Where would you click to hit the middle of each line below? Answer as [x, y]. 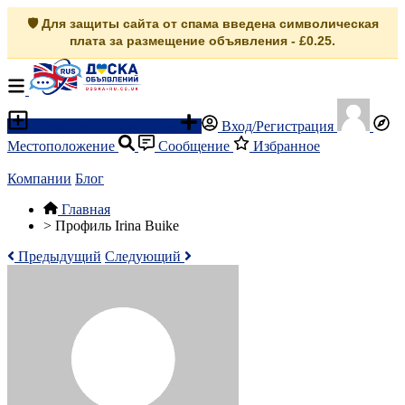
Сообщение [194, 146]
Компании [39, 179]
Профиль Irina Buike [117, 226]
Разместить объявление [104, 126]
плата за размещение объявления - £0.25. [202, 41]
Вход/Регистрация [278, 126]
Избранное [285, 146]
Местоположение [63, 146]
